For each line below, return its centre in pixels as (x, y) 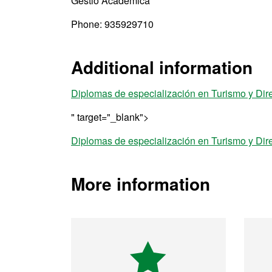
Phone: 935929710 (112, 24)
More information (141, 184)
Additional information (162, 67)
